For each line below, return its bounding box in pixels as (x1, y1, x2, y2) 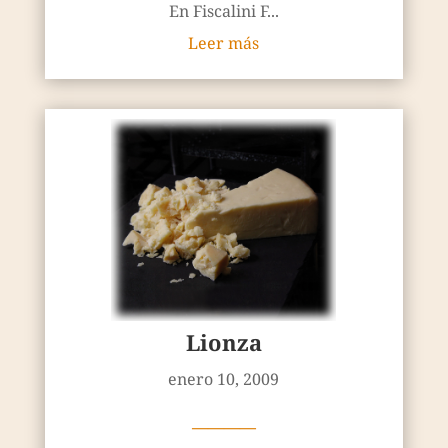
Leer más (188, 31, 260, 54)
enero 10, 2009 (168, 368, 280, 391)
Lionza (185, 327, 262, 358)
